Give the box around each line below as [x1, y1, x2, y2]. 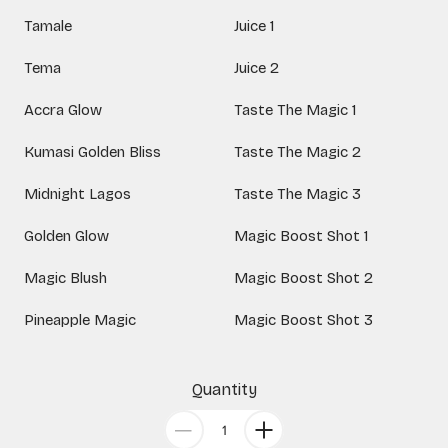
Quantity [191, 380, 257, 400]
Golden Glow [24, 227, 110, 246]
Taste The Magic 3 [234, 185, 362, 204]
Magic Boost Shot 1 [234, 227, 369, 246]
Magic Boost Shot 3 [234, 311, 374, 330]
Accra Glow [24, 101, 103, 120]
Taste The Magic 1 [234, 101, 357, 120]
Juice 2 [234, 59, 280, 78]
